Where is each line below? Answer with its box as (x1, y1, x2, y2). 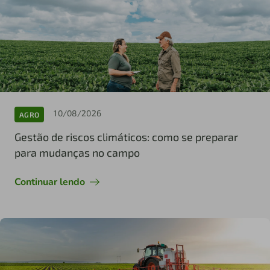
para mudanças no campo (14, 146, 140, 160)
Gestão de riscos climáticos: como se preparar (14, 130, 238, 144)
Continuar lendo (14, 175, 85, 189)
